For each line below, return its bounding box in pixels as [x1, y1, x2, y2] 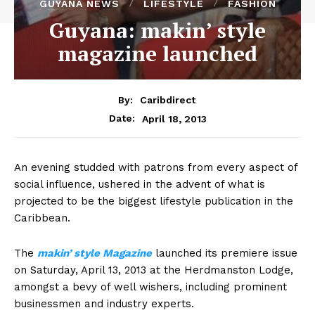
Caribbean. [14, 212, 70, 225]
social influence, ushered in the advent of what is [14, 178, 265, 191]
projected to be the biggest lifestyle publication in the [14, 195, 293, 208]
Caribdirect [139, 94, 195, 106]
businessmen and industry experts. [14, 297, 194, 311]
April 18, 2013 [141, 112, 207, 124]
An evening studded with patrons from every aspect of [14, 161, 297, 174]
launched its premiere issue [152, 247, 297, 260]
